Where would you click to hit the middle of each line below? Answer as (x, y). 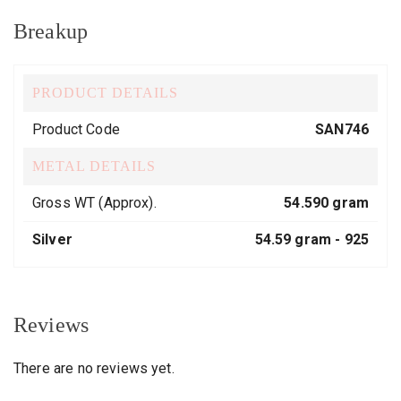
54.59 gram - (299, 239)
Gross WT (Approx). (94, 203)
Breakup (51, 31)
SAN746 (342, 129)
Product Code (76, 129)
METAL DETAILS (94, 166)
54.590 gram (326, 203)
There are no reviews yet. (94, 368)
